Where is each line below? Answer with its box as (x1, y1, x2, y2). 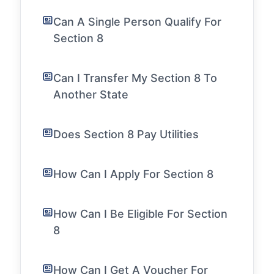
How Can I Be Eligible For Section (53, 207, 228, 220)
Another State (53, 88, 128, 101)
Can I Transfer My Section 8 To (53, 72, 217, 84)
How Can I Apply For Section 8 (53, 168, 213, 180)
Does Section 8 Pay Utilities (53, 128, 199, 141)
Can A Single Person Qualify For (53, 15, 221, 28)
